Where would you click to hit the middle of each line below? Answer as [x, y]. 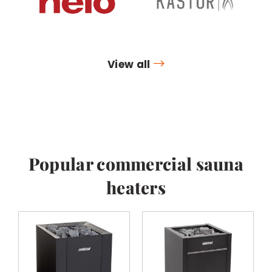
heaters [136, 187]
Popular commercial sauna [136, 163]
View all [129, 64]
